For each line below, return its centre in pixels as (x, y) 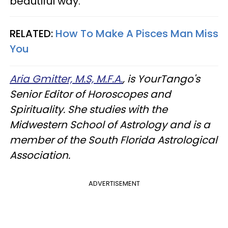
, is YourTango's (161, 79)
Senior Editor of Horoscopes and (90, 94)
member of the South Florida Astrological (113, 140)
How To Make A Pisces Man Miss (137, 34)
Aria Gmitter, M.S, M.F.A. (66, 79)
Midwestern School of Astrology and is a (110, 125)
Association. (40, 155)
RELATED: (33, 34)
